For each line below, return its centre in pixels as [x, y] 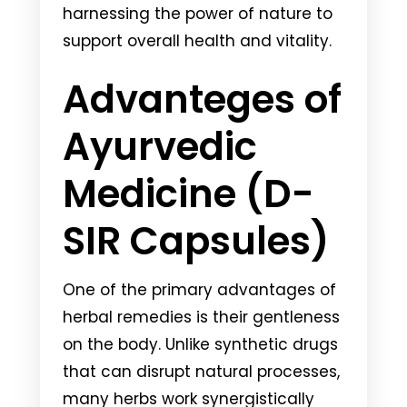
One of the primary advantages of [199, 289]
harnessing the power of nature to [198, 13]
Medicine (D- [189, 194]
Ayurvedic [160, 146]
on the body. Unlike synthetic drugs [200, 344]
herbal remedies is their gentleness [201, 317]
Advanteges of [202, 99]
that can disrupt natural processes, [201, 371]
